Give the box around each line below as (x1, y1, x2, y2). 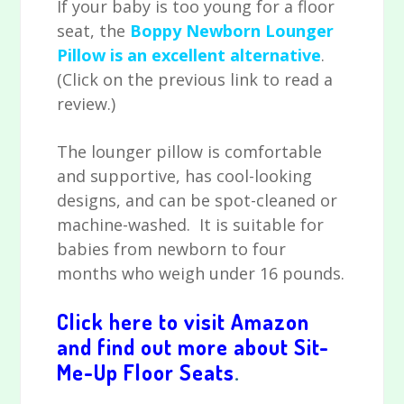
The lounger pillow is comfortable (57, 141, 323, 163)
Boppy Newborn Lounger (130, 20, 335, 42)
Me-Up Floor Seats (57, 358, 235, 387)
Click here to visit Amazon (57, 308, 310, 336)
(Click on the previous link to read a (57, 69, 334, 91)
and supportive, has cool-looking (57, 165, 313, 188)
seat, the (57, 20, 131, 42)
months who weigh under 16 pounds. (57, 262, 345, 285)
